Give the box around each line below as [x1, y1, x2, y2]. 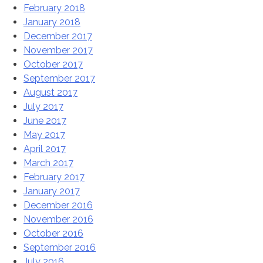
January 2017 [23, 186, 80, 197]
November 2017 [23, 45, 93, 56]
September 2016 [23, 242, 96, 254]
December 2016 [23, 200, 93, 211]
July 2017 [23, 101, 63, 113]
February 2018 [23, 2, 85, 14]
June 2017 [23, 115, 66, 127]
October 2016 [23, 228, 83, 240]
